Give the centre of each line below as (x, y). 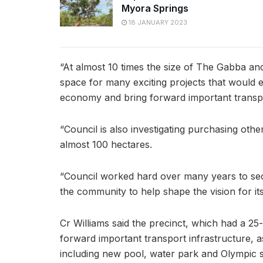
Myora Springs (155, 8)
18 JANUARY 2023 (157, 22)
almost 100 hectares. (106, 145)
